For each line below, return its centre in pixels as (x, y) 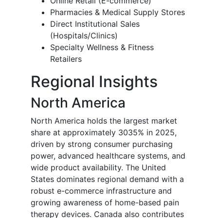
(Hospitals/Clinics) (84, 36)
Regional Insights (94, 82)
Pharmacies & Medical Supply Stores (118, 12)
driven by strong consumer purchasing (102, 144)
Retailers (66, 59)
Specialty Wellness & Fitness (102, 47)
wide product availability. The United (98, 168)
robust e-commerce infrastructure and (101, 191)
